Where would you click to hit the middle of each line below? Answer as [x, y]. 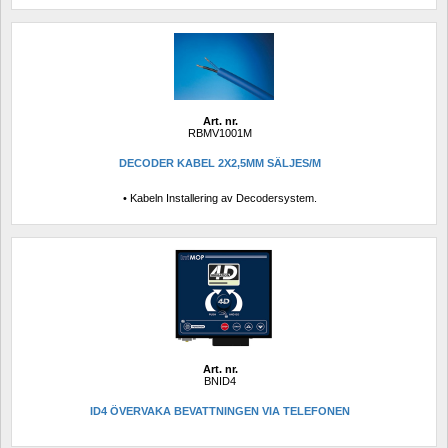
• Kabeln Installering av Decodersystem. [220, 198]
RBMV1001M [220, 132]
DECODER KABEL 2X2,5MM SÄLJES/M [220, 163]
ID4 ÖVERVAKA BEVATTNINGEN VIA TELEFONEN [220, 411]
